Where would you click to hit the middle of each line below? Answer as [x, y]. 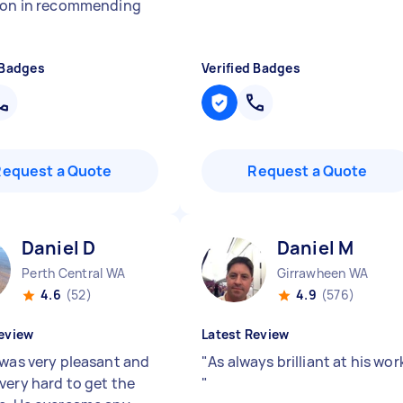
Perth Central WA [73, 273]
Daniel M [316, 248]
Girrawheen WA [323, 273]
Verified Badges [251, 68]
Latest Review [246, 334]
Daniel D [59, 248]
